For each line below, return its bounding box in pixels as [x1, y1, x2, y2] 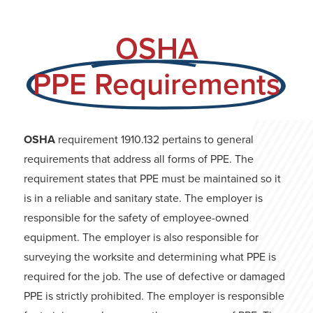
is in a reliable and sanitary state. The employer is [24, 190, 263, 207]
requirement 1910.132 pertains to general [55, 131, 254, 148]
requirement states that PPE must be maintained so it [24, 170, 281, 187]
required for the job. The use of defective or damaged [24, 268, 285, 285]
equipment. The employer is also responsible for [24, 229, 259, 246]
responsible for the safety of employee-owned [24, 210, 249, 226]
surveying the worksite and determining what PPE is [24, 249, 276, 265]
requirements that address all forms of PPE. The [24, 151, 254, 168]
